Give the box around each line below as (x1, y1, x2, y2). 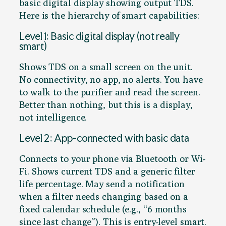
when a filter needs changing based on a (19, 191, 189, 202)
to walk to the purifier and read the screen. (19, 86, 200, 98)
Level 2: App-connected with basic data (19, 132, 190, 144)
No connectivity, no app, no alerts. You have (19, 74, 203, 85)
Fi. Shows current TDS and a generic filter (19, 165, 195, 177)
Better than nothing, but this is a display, (19, 99, 193, 110)
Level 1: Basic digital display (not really (19, 30, 180, 42)
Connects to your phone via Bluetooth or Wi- (19, 153, 205, 164)
